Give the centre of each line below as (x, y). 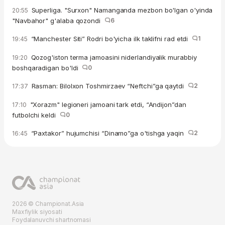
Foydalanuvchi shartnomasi (51, 220)
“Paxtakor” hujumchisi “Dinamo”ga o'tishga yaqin (108, 133)
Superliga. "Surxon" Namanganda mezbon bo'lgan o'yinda (121, 10)
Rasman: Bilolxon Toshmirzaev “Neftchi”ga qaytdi (108, 86)
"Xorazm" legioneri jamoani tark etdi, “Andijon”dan (107, 104)
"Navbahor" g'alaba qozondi (58, 20)
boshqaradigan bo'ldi (47, 68)
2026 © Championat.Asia (48, 204)
